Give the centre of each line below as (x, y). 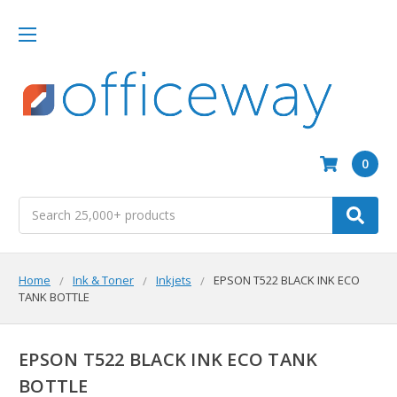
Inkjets (174, 280)
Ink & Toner (103, 280)
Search (38, 206)
